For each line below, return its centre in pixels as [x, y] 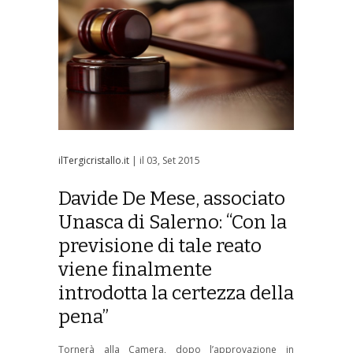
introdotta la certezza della [176, 294]
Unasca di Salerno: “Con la [173, 223]
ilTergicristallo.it [94, 161]
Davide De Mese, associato [172, 199]
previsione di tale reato [160, 246]
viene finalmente [135, 270]
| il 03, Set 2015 [165, 161]
